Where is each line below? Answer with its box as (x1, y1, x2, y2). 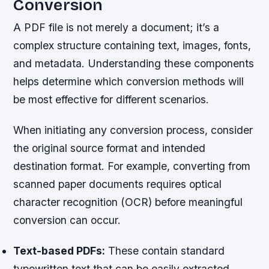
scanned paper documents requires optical (13, 178, 222, 191)
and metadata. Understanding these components (13, 57, 255, 70)
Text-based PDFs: (13, 244, 106, 258)
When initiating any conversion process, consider (13, 124, 253, 137)
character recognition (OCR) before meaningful (13, 196, 243, 209)
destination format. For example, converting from (13, 160, 251, 173)
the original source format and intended (13, 142, 206, 155)
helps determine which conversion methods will (13, 75, 244, 88)
